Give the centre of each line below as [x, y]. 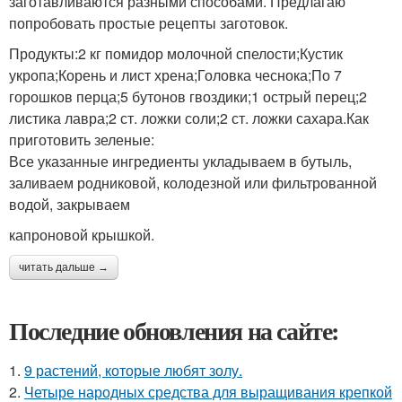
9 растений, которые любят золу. [133, 370]
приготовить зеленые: [82, 139]
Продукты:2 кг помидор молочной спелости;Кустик [176, 53]
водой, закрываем [70, 204]
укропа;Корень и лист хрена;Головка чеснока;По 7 [175, 74]
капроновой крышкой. [82, 234]
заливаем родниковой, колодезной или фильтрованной [193, 182]
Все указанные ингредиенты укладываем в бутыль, [180, 161]
